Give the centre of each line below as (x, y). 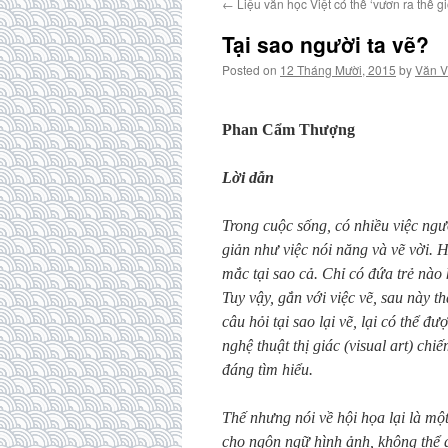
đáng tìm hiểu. (267, 369)
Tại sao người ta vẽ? (325, 44)
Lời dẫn (248, 177)
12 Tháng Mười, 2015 (338, 69)
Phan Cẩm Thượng (288, 129)
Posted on (249, 69)
